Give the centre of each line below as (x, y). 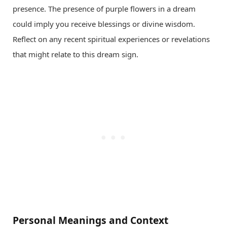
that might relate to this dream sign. (75, 54)
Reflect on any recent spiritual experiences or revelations (111, 39)
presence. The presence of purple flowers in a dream (104, 9)
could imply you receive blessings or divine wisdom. (104, 24)
